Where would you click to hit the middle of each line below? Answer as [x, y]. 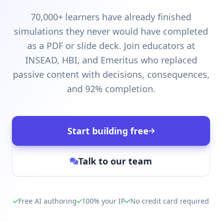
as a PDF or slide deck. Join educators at [111, 46]
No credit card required [169, 201]
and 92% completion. [111, 89]
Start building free [108, 131]
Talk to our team [115, 161]
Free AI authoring [47, 201]
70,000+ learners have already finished [111, 17]
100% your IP [104, 201]
